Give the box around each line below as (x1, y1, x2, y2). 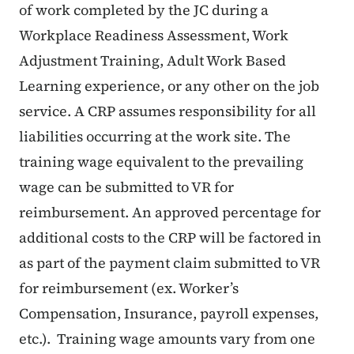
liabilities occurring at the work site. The (19, 126, 291, 147)
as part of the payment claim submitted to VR (19, 253, 320, 273)
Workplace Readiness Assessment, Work (19, 25, 288, 46)
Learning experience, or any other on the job (19, 76, 319, 96)
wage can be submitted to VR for (19, 177, 234, 198)
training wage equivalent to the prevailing (19, 152, 303, 172)
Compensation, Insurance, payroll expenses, (19, 303, 318, 324)
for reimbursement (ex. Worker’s (19, 278, 239, 299)
